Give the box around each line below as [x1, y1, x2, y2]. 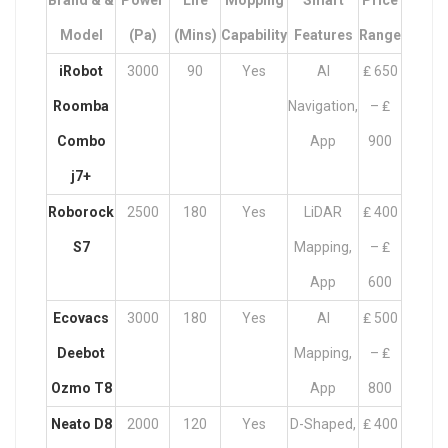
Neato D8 [50, 416, 112, 432]
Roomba [53, 98, 109, 114]
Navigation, [288, 98, 358, 114]
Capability [221, 27, 287, 43]
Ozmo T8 [50, 380, 112, 396]
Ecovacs [53, 310, 109, 326]
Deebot [57, 345, 105, 361]
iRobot [59, 63, 103, 79]
